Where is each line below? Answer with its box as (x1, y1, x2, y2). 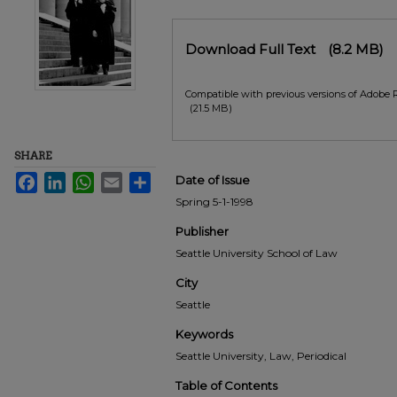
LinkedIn (66, 172, 107, 185)
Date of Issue (175, 173, 250, 187)
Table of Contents (175, 378, 277, 393)
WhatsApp (94, 172, 144, 185)
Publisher (175, 224, 229, 238)
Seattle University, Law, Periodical (175, 349, 346, 362)
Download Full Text (185, 41, 319, 58)
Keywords (175, 327, 233, 341)
